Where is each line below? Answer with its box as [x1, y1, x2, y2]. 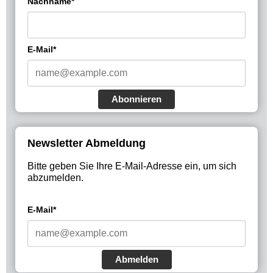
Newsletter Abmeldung [27, 136, 146, 149]
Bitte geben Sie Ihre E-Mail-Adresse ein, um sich [27, 160, 236, 171]
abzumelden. [27, 172, 83, 183]
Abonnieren [112, 93, 161, 104]
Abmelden [115, 253, 158, 264]
